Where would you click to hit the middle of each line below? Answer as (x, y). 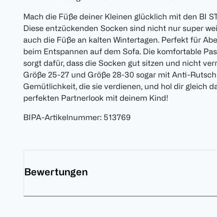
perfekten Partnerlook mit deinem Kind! (96, 98)
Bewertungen (56, 172)
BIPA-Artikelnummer (62, 117)
